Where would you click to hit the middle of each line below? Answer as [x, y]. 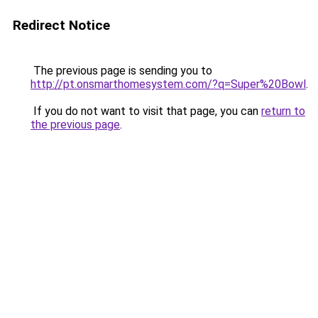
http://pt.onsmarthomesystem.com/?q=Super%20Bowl [168, 84]
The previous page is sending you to [121, 71]
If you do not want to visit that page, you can [146, 111]
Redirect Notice [61, 25]
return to [283, 111]
